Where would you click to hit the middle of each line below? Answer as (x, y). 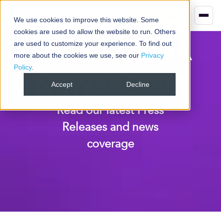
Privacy (152, 55)
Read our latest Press (110, 110)
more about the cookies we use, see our (77, 55)
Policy (23, 67)
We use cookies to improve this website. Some (86, 20)
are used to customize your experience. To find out (93, 43)
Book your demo (155, 15)
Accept (62, 85)
